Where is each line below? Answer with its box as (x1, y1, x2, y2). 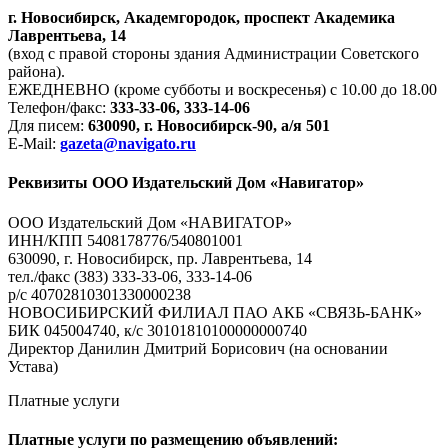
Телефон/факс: (8, 98, 110, 116)
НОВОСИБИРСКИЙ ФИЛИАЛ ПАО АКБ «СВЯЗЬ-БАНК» (8, 303, 422, 321)
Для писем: (8, 116, 88, 134)
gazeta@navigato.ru (60, 134, 196, 152)
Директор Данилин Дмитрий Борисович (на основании (8, 339, 388, 357)
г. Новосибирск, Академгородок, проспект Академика (8, 8, 395, 26)
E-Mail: (8, 134, 60, 152)
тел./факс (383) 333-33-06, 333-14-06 (8, 267, 252, 285)
